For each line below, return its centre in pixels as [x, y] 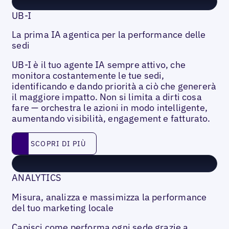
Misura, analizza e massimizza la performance [109, 197]
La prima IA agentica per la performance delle [109, 35]
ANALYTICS [36, 178]
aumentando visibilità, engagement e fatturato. [111, 119]
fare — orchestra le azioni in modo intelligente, [110, 108]
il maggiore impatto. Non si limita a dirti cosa [107, 97]
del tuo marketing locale [63, 208]
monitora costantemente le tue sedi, [88, 76]
